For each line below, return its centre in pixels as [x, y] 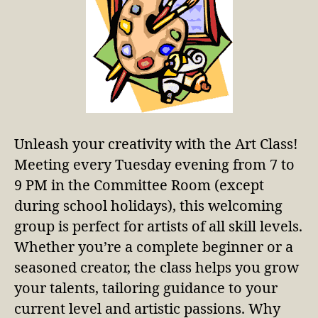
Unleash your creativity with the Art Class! [156, 144]
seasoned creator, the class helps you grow [157, 268]
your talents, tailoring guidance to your [146, 289]
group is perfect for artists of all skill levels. [158, 227]
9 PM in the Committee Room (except [139, 186]
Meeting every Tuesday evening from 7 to [154, 165]
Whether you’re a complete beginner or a [154, 247]
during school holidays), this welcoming [148, 206]
